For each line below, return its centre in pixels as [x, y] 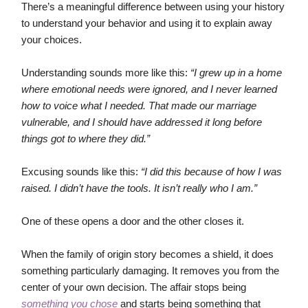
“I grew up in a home [236, 73]
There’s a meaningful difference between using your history [153, 7]
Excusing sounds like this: [81, 172]
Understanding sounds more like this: [106, 73]
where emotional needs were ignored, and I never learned [149, 90]
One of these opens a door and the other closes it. [133, 222]
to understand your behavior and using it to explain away [147, 24]
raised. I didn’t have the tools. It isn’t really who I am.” [139, 189]
